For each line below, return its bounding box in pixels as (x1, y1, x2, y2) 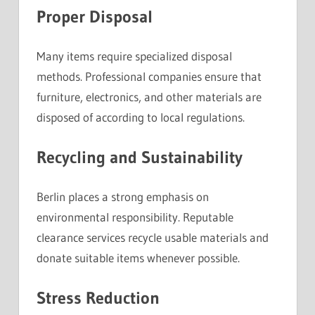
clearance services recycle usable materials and (37, 230, 269, 245)
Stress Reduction (37, 287, 160, 308)
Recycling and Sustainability (37, 146, 243, 167)
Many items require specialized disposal (37, 49, 232, 64)
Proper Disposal (37, 6, 153, 27)
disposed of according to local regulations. (37, 110, 245, 125)
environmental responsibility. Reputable (37, 210, 233, 225)
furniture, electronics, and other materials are (37, 89, 262, 105)
